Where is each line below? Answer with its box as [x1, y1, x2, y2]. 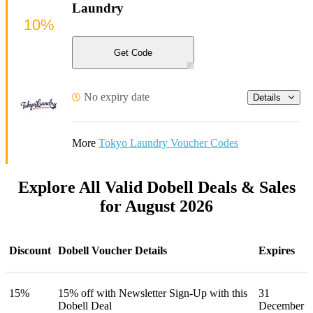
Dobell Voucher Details [58, 245, 167, 257]
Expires [259, 245, 295, 257]
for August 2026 [100, 197, 213, 216]
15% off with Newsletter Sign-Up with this [58, 287, 247, 300]
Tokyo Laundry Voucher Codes [99, 137, 238, 150]
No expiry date [84, 91, 150, 103]
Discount [9, 245, 51, 257]
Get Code [114, 48, 152, 59]
